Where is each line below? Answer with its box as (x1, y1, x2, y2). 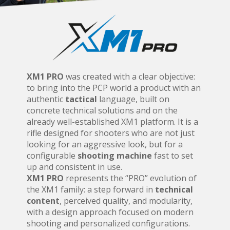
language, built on (97, 93, 169, 105)
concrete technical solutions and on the (26, 104, 178, 116)
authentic (26, 93, 65, 105)
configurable (26, 149, 78, 161)
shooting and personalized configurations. (26, 217, 190, 229)
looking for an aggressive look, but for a (26, 138, 183, 150)
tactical (65, 93, 97, 105)
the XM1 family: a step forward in (26, 183, 155, 195)
